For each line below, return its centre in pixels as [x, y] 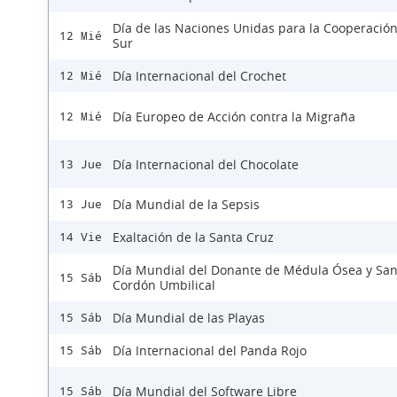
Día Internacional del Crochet [199, 76]
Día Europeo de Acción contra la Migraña [234, 116]
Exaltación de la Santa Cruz [193, 237]
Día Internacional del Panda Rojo [210, 351]
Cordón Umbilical [164, 285]
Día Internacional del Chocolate [206, 164]
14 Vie [81, 237]
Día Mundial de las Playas [189, 318]
